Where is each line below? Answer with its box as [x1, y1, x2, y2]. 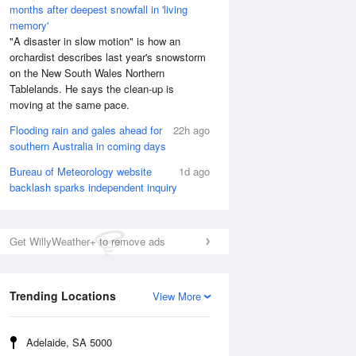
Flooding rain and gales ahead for [10, 122, 162, 137]
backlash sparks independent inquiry [10, 180, 177, 195]
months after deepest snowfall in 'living [10, 2, 188, 17]
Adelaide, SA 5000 [26, 335, 112, 350]
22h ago [173, 122, 210, 137]
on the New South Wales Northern [10, 65, 164, 80]
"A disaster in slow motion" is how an [10, 33, 180, 48]
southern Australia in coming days [10, 138, 166, 153]
